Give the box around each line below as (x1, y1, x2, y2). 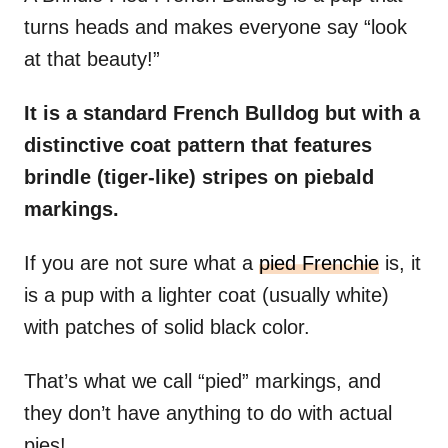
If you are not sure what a (24, 252, 259, 275)
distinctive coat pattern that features (24, 134, 372, 157)
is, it (379, 252, 421, 275)
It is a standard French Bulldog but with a (24, 102, 420, 125)
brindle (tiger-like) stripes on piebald (24, 166, 374, 189)
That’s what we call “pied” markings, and (24, 370, 381, 393)
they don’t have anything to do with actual (24, 402, 392, 425)
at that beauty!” (24, 48, 166, 71)
